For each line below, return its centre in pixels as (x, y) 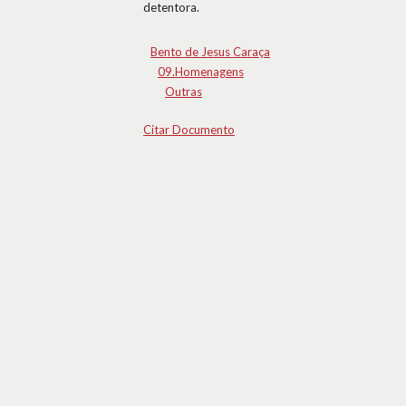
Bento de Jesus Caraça (210, 52)
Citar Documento (189, 130)
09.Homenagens (201, 72)
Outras (184, 92)
